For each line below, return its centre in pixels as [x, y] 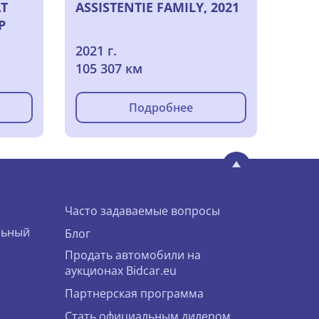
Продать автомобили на [133, 255]
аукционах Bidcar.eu [121, 270]
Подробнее [161, 107]
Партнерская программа [134, 293]
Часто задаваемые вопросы [142, 210]
